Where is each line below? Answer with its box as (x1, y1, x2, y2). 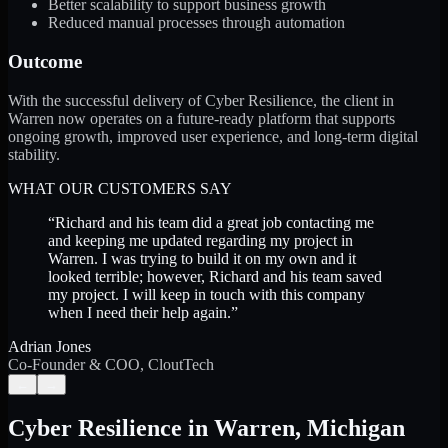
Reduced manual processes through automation (48, 14, 345, 32)
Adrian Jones (8, 337, 91, 355)
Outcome (8, 51, 82, 73)
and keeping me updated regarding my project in (48, 231, 353, 249)
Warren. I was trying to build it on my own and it (48, 249, 356, 267)
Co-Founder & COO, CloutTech (8, 355, 214, 373)
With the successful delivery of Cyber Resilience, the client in (8, 91, 394, 109)
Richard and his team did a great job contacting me (55, 213, 374, 231)
